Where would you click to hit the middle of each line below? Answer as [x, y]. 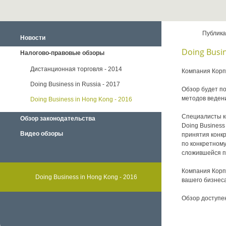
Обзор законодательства [58, 119]
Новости [33, 38]
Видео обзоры [42, 134]
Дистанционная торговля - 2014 [76, 69]
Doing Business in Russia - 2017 [75, 84]
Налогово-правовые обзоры [62, 53]
